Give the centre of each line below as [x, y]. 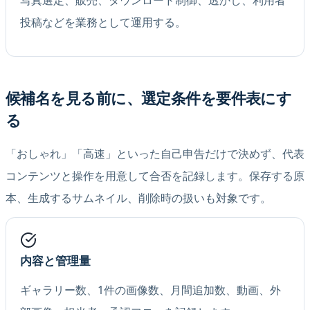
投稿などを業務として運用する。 [103, 22]
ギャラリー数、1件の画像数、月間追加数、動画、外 [151, 290]
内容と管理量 [55, 261]
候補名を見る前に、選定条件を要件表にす [149, 98]
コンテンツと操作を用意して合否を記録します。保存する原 [155, 175]
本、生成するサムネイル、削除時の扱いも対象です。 [138, 198]
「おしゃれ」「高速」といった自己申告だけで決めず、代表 [155, 153]
